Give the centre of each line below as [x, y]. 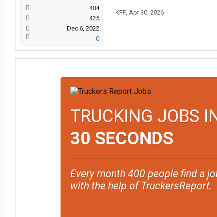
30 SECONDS [122, 139]
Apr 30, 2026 [146, 12]
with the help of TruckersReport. [141, 186]
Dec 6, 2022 [83, 28]
